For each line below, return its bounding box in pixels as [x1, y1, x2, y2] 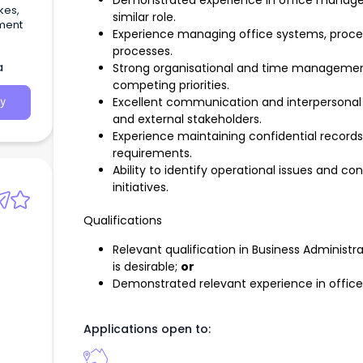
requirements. [113, 145, 192, 162]
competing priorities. [113, 77, 229, 94]
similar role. [113, 9, 176, 26]
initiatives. [113, 179, 169, 196]
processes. [113, 43, 173, 60]
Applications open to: [83, 321, 211, 338]
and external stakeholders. [113, 111, 262, 128]
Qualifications [83, 212, 162, 229]
